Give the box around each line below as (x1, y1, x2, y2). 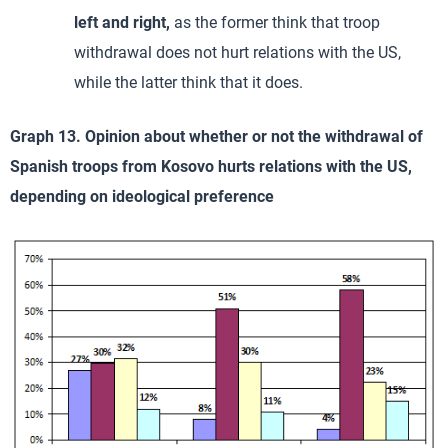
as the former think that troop (170, 12, 380, 32)
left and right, (74, 12, 170, 32)
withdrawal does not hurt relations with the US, (74, 42, 401, 62)
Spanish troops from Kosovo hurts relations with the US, (10, 156, 412, 176)
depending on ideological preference (10, 186, 274, 206)
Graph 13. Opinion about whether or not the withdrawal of (10, 126, 423, 146)
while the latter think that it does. (74, 72, 303, 92)
